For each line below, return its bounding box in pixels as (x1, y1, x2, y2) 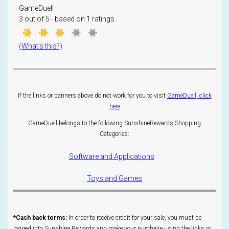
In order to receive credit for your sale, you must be (67, 214, 201, 222)
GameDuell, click (167, 92, 212, 100)
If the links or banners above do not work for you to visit (17, 92, 167, 100)
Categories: (100, 130, 129, 138)
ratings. (92, 15, 116, 24)
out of (23, 15, 45, 24)
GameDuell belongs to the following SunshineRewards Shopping (28, 120, 201, 127)
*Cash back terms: (13, 214, 67, 222)
